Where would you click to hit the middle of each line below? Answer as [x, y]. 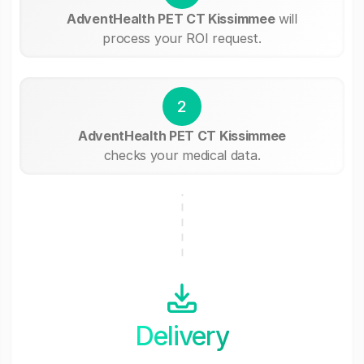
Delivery [182, 336]
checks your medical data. [182, 155]
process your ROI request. [182, 38]
